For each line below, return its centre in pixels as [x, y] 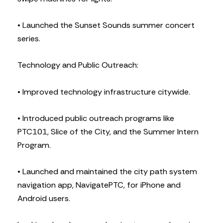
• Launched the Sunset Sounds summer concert [106, 25]
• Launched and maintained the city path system [107, 172]
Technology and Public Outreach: [78, 65]
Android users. [44, 199]
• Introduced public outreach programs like [96, 118]
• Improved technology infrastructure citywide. [104, 92]
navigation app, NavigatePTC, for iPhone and [99, 185]
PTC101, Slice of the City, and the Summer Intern [108, 131]
